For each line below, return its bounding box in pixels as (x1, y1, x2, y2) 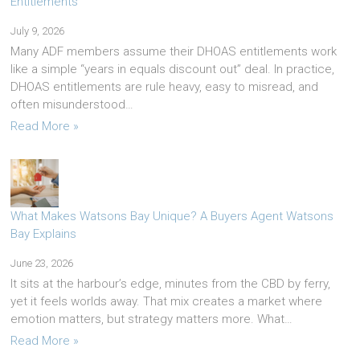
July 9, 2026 (10, 25, 65, 38)
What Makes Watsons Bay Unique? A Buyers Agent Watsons (10, 209, 334, 224)
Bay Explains (10, 227, 77, 242)
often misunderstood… (10, 97, 134, 112)
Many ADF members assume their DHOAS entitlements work (10, 44, 337, 59)
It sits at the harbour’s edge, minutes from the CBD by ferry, (10, 276, 331, 292)
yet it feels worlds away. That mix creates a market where (10, 294, 323, 309)
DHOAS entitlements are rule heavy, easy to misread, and (10, 80, 319, 95)
